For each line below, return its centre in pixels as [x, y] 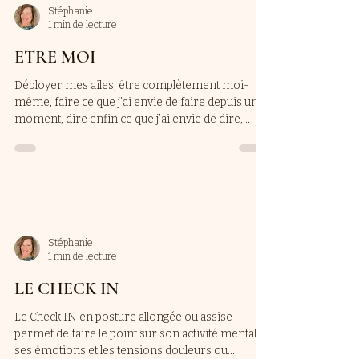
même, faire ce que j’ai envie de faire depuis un [136, 102]
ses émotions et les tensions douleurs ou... [125, 351]
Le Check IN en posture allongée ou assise [123, 317]
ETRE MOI [55, 57]
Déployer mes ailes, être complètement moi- [132, 85]
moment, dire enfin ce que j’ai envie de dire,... [132, 119]
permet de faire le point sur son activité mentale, [140, 334]
